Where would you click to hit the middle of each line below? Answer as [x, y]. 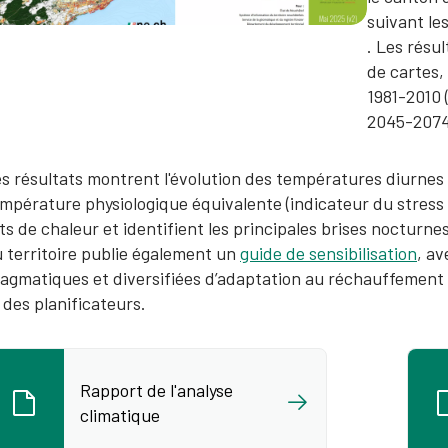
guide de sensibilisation [328, 253]
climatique [120, 414]
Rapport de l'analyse [156, 389]
